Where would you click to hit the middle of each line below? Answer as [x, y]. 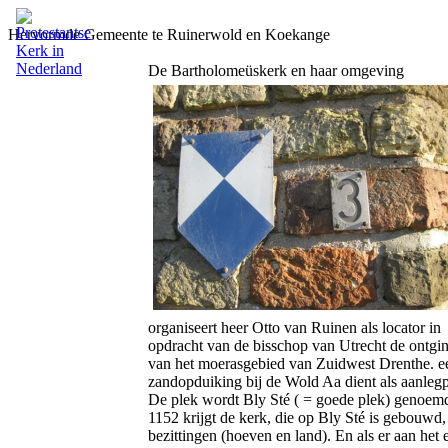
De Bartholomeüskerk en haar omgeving [276, 70]
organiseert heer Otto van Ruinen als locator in [294, 327]
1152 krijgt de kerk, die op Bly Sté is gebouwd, [297, 417]
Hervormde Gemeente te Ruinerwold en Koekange [169, 34]
